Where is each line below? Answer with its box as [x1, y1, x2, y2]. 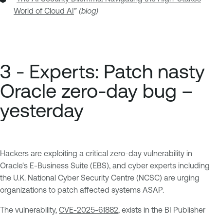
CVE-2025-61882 [59, 205, 118, 215]
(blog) [79, 6, 98, 15]
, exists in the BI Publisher [118, 205, 205, 215]
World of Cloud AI [14, 6, 74, 15]
